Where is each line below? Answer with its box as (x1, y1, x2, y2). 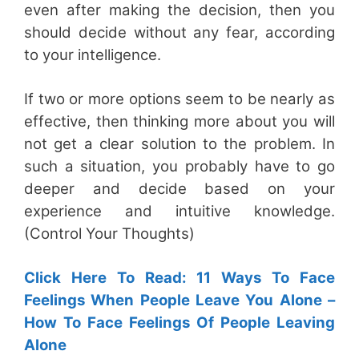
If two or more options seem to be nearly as (24, 89, 335, 108)
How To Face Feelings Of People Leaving (24, 313, 335, 332)
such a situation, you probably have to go (24, 156, 335, 175)
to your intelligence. (24, 45, 161, 64)
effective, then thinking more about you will (24, 111, 335, 131)
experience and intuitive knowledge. (24, 201, 335, 220)
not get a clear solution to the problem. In (24, 134, 335, 153)
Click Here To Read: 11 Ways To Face (24, 268, 335, 287)
